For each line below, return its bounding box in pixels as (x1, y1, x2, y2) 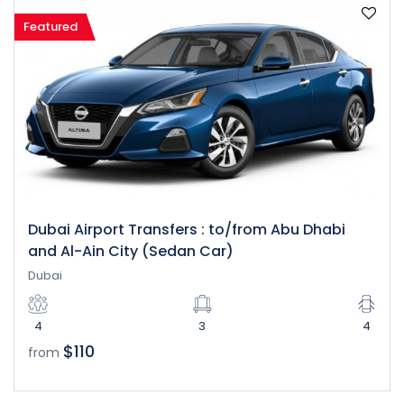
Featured (23, 17, 78, 35)
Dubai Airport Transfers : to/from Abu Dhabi (28, 219, 345, 241)
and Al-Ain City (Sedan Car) (28, 241, 234, 262)
